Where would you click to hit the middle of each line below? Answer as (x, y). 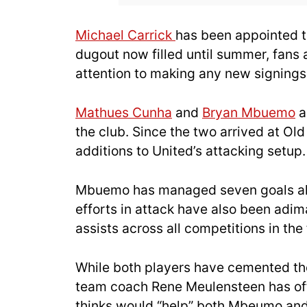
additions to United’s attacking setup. (191, 150)
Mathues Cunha (124, 112)
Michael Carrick (125, 35)
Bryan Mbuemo (249, 112)
